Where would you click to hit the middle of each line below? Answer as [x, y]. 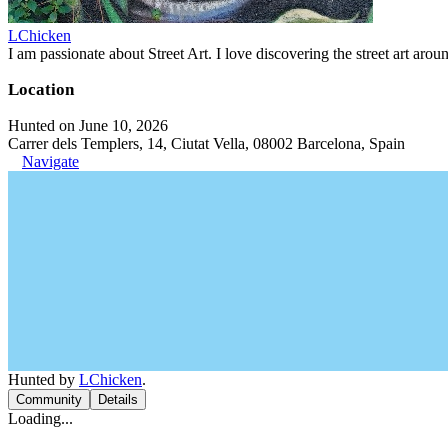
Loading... [40, 418]
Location [41, 89]
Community [49, 399]
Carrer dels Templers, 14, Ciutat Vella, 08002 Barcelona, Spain [206, 143]
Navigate [50, 161]
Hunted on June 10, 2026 [88, 125]
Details [118, 399]
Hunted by [43, 379]
